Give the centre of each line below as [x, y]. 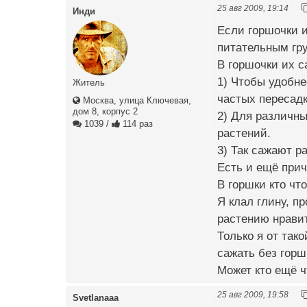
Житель [89, 82]
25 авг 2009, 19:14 [253, 8]
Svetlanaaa [96, 297]
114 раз [136, 123]
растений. [244, 133]
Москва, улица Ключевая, [136, 100]
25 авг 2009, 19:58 [253, 294]
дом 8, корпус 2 [105, 111]
